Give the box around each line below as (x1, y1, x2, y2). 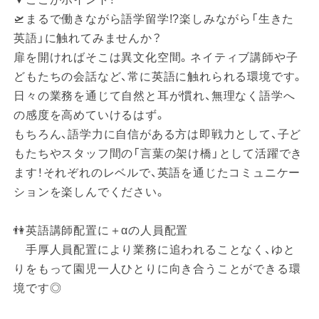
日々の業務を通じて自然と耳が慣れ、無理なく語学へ (14, 90, 296, 103)
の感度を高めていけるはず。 (14, 109, 167, 122)
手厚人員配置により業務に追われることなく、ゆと (14, 244, 296, 256)
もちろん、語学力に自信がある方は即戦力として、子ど (14, 128, 302, 141)
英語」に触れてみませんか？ (14, 32, 162, 45)
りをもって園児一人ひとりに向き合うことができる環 (14, 263, 301, 276)
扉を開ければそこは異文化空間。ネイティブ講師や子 (14, 51, 298, 64)
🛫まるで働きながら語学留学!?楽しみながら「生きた (14, 13, 295, 26)
